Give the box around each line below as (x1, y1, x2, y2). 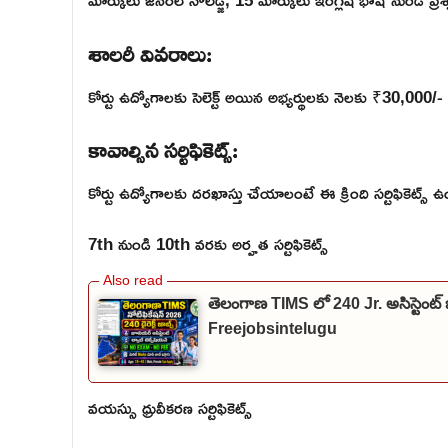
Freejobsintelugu (208, 320, 337, 338)
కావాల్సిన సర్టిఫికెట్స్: (88, 124, 238, 171)
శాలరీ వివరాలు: (88, 27, 212, 74)
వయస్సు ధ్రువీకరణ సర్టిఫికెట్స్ (88, 391, 252, 425)
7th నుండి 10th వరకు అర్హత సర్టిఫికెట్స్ (88, 226, 328, 260)
